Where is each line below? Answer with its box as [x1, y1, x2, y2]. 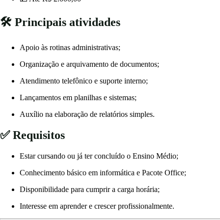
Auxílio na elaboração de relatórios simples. [20, 110, 155, 118]
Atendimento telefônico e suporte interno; [20, 76, 148, 85]
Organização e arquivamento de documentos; [20, 59, 159, 68]
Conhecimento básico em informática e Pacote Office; [20, 168, 186, 177]
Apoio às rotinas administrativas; [20, 43, 120, 52]
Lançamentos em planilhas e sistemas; [20, 93, 137, 102]
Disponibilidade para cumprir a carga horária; [20, 185, 160, 193]
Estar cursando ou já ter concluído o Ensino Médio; [20, 151, 178, 160]
